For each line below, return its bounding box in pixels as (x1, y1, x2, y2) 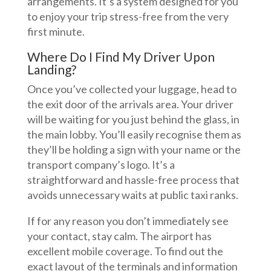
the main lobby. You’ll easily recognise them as (27, 128, 241, 141)
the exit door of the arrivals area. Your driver (27, 97, 233, 111)
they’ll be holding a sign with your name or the (27, 143, 241, 156)
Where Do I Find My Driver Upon (27, 49, 215, 64)
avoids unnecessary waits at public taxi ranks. (27, 188, 238, 201)
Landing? (27, 62, 76, 77)
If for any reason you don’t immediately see (27, 214, 229, 227)
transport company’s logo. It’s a (27, 158, 175, 171)
